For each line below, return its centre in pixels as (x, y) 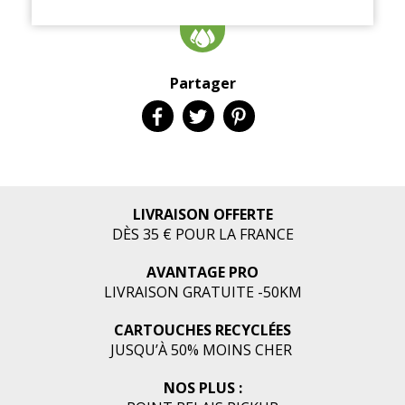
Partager (202, 83)
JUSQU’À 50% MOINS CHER (202, 350)
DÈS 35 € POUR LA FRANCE (202, 234)
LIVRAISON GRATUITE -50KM (202, 292)
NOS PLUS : (202, 388)
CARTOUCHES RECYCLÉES (202, 330)
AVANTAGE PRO (202, 272)
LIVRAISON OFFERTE (202, 214)
